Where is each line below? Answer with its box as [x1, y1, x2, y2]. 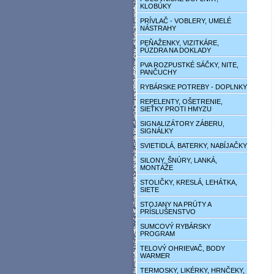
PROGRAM [140, 230, 175, 237]
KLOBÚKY [140, 2, 171, 10]
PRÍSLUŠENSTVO [140, 208, 196, 215]
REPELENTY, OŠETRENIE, [140, 98, 223, 105]
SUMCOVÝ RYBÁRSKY [140, 223, 211, 230]
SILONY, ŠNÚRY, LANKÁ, [140, 157, 217, 164]
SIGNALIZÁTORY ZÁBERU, [140, 120, 224, 127]
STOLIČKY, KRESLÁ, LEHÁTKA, [140, 179, 237, 186]
